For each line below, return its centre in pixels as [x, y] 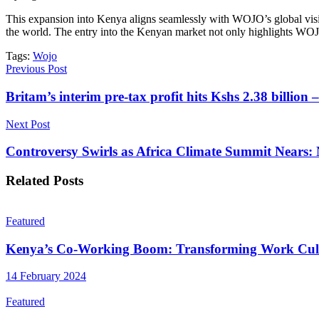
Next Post [28, 124]
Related [28, 181]
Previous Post [36, 69]
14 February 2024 [46, 276]
